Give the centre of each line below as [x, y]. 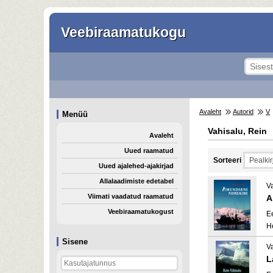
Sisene [75, 242]
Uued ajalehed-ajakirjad [136, 166]
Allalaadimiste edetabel [136, 181]
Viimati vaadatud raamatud [131, 196]
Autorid [243, 112]
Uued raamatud [149, 151]
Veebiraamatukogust [141, 211]
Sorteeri [227, 160]
